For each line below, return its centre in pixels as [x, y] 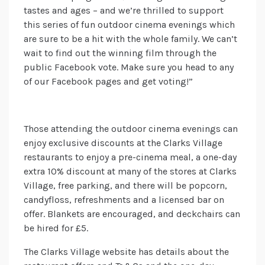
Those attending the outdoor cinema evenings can [131, 129]
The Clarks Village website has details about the [126, 252]
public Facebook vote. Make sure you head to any [129, 67]
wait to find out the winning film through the [120, 53]
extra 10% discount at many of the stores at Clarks [130, 172]
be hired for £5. [56, 228]
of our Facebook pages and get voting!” [108, 82]
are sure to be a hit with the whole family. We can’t [130, 39]
